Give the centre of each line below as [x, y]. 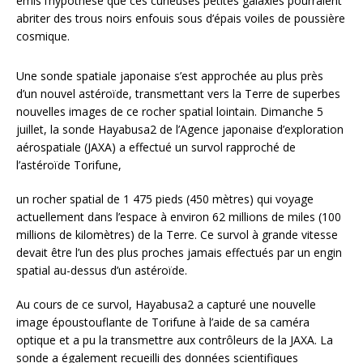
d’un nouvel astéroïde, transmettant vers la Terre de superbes [178, 94]
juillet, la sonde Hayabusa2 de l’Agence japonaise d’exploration [180, 130]
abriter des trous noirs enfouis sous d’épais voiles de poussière [181, 19]
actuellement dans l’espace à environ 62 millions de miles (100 [179, 217]
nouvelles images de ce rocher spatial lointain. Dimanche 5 [170, 112]
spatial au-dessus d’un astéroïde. [102, 271]
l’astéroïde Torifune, [69, 165]
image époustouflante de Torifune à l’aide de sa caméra [163, 322]
